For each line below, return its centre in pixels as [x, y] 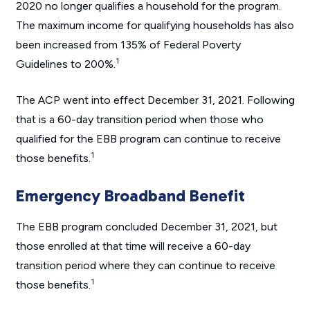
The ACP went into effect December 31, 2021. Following [155, 100]
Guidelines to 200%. [65, 64]
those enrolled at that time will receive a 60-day [133, 246]
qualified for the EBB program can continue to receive [148, 139]
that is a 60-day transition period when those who [139, 120]
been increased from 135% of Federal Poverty [128, 45]
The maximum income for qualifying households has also [155, 26]
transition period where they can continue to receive [145, 266]
